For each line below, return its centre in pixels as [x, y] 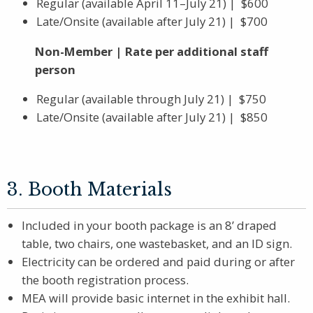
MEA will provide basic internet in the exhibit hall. [156, 298]
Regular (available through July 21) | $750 [151, 99]
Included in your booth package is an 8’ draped [149, 226]
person [55, 69]
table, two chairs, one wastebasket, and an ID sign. [157, 244]
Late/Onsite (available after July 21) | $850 [152, 117]
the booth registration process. [105, 280]
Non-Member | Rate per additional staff [152, 51]
